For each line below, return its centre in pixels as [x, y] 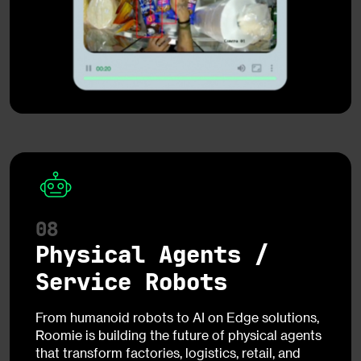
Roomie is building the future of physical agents [178, 334]
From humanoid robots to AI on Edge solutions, [177, 317]
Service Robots [131, 282]
